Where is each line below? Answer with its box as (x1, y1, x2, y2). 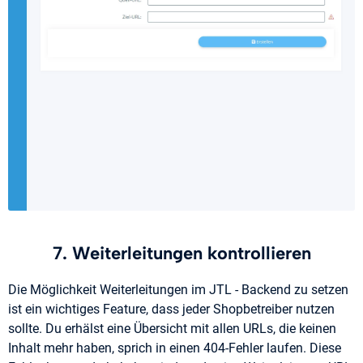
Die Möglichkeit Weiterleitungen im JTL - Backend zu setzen (8, 282, 348, 298)
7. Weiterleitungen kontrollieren (52, 242, 311, 265)
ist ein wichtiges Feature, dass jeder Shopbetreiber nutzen (8, 301, 335, 318)
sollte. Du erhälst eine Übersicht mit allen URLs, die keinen (8, 321, 336, 337)
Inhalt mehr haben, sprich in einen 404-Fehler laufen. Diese (8, 340, 341, 357)
